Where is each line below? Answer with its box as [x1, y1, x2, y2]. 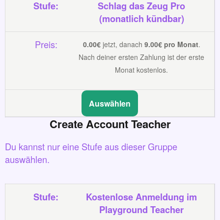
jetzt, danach [100, 39, 144, 50]
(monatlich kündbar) [99, 11, 184, 25]
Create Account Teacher [49, 116, 171, 132]
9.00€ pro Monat [144, 39, 198, 50]
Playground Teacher [99, 203, 184, 217]
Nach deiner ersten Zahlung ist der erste [79, 52, 205, 62]
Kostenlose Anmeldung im [86, 190, 197, 204]
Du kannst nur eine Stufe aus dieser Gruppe [5, 140, 177, 153]
